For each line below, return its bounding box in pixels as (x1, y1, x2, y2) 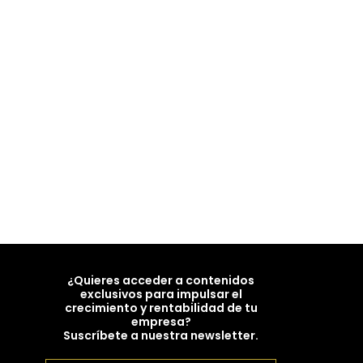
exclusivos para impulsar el (79, 286, 242, 303)
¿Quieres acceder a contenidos (67, 272, 254, 289)
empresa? (130, 314, 191, 331)
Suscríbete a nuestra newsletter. (63, 327, 258, 344)
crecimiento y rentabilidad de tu (64, 300, 258, 317)
